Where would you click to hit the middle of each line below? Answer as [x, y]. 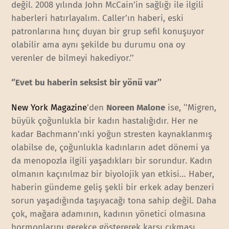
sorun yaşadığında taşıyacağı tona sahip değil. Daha [114, 200]
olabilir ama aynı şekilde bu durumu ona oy [98, 45]
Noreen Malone [136, 107]
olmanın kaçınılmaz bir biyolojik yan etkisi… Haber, [113, 174]
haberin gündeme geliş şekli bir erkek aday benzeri [113, 187]
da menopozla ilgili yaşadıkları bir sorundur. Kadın [112, 161]
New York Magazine [49, 107]
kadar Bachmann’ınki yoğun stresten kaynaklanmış [112, 134]
